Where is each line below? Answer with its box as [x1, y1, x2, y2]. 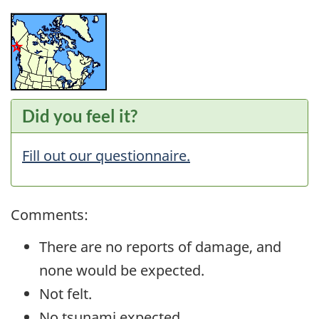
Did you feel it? [22, 105, 137, 126]
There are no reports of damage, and [39, 236, 281, 256]
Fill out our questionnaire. [22, 145, 190, 165]
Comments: [11, 205, 88, 225]
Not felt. [39, 283, 92, 303]
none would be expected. [39, 260, 204, 280]
